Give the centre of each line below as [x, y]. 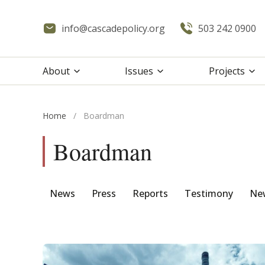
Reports [150, 193]
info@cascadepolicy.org [113, 28]
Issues [139, 71]
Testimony [209, 193]
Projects [227, 71]
